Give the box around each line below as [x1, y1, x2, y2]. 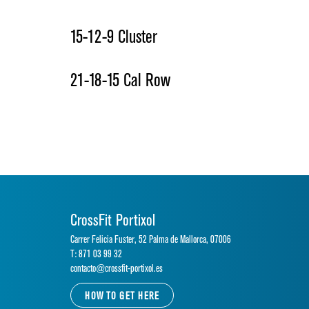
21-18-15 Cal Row [70, 73, 171, 89]
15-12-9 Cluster [70, 30, 158, 46]
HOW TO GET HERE [85, 292, 159, 301]
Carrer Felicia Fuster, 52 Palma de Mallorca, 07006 [70, 235, 231, 244]
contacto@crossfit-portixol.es [70, 264, 163, 273]
